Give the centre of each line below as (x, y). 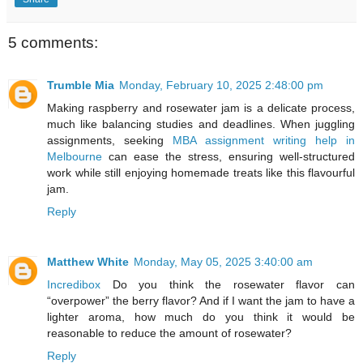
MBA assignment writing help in (264, 140)
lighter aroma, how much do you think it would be (201, 316)
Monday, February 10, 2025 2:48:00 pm (221, 85)
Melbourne (75, 156)
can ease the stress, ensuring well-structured (228, 156)
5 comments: (53, 43)
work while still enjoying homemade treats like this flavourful (201, 172)
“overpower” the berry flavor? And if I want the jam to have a (201, 300)
